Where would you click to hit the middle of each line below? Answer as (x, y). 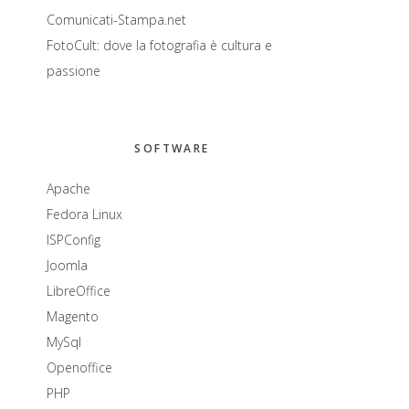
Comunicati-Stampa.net (116, 20)
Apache (68, 189)
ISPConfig (73, 240)
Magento (73, 316)
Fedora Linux (84, 214)
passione (73, 71)
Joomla (67, 265)
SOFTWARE (172, 148)
